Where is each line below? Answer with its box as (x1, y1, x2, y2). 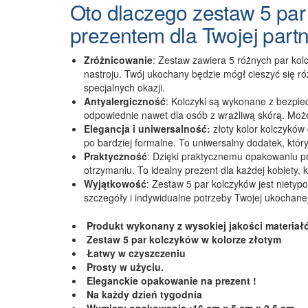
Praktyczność (84, 148, 147, 163)
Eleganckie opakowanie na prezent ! (84, 273, 256, 287)
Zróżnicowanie (84, 52, 153, 67)
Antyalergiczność (84, 93, 166, 108)
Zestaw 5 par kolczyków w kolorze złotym (84, 232, 281, 246)
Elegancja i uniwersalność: (84, 121, 210, 135)
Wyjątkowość (84, 176, 146, 190)
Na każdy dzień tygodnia (84, 287, 202, 301)
